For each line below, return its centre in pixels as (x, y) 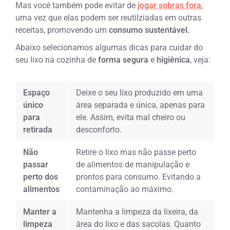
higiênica (174, 60)
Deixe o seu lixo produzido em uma (140, 92)
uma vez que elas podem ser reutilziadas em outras (109, 17)
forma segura (124, 60)
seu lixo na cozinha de (57, 60)
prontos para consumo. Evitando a (139, 177)
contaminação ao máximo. (125, 189)
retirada (38, 129)
